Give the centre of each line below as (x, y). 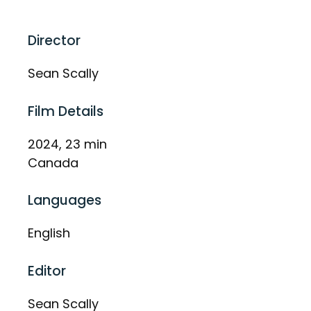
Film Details (66, 111)
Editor (47, 271)
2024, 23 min (67, 144)
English (49, 233)
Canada (53, 162)
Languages (65, 201)
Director (54, 40)
